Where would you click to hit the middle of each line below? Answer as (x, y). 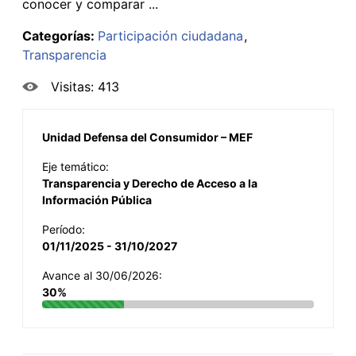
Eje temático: (75, 166)
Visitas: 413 (85, 86)
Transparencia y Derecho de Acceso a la (150, 183)
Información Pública (97, 199)
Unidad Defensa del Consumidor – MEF (147, 137)
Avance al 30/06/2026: (102, 275)
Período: (64, 229)
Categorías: (60, 35)
